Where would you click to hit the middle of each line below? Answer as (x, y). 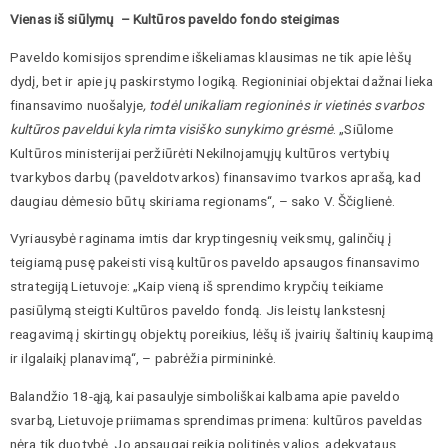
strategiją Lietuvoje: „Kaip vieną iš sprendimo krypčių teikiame (197, 286)
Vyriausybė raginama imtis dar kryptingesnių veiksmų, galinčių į (201, 238)
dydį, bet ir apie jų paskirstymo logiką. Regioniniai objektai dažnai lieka (222, 80)
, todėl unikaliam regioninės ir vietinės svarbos (283, 104)
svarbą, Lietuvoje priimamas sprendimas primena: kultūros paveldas (216, 419)
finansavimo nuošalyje (76, 104)
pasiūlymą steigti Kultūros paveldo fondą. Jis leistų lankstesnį (198, 310)
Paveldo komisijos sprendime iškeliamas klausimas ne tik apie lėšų (211, 56)
